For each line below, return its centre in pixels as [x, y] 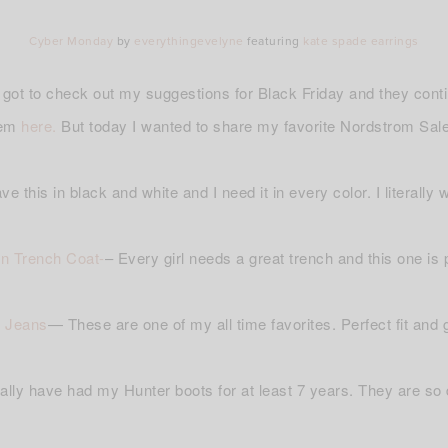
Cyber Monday [71, 41]
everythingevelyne [189, 41]
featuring [273, 41]
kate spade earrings [361, 41]
